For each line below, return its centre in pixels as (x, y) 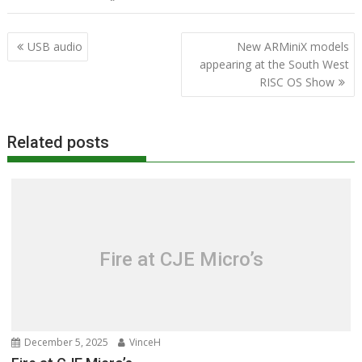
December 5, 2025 (65, 342)
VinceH (144, 342)
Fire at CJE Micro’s (181, 259)
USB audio (55, 46)
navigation (52, 63)
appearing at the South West (274, 64)
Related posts (59, 142)
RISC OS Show (297, 82)
